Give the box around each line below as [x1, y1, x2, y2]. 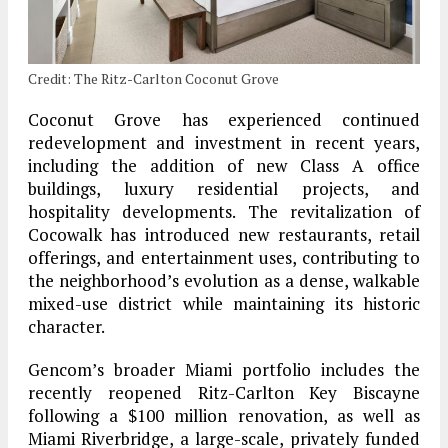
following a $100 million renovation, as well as [28, 403, 420, 427]
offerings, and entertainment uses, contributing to [28, 245, 420, 269]
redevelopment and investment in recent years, [28, 130, 420, 154]
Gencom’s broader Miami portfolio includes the [28, 357, 420, 381]
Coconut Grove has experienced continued [28, 107, 420, 131]
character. [28, 314, 105, 338]
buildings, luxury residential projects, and [28, 176, 420, 200]
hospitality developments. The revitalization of [28, 199, 420, 223]
